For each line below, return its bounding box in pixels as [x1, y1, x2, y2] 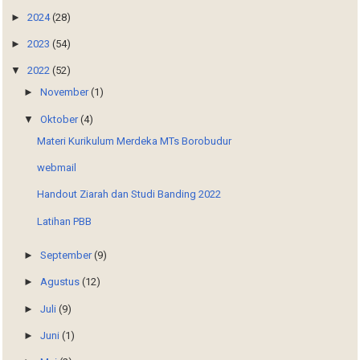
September [40, 249, 95, 262]
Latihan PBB [36, 215, 92, 227]
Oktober [40, 112, 81, 125]
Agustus [40, 276, 83, 288]
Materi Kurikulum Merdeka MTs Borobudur [36, 134, 231, 147]
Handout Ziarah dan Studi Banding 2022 [36, 188, 221, 201]
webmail [36, 162, 76, 174]
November [40, 86, 92, 99]
